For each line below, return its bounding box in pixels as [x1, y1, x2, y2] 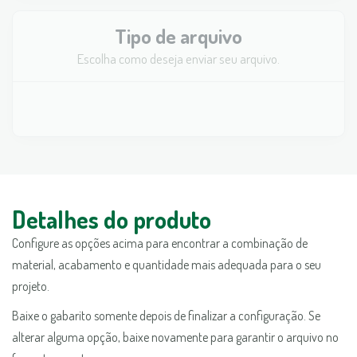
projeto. [12, 278, 49, 294]
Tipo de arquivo [115, 23, 242, 49]
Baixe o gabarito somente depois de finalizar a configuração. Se [12, 308, 320, 324]
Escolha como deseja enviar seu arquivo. [77, 50, 280, 67]
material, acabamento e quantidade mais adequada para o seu [12, 257, 321, 273]
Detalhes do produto [12, 204, 211, 234]
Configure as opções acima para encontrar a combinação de [12, 235, 308, 251]
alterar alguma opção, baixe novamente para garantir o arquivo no [12, 329, 339, 345]
